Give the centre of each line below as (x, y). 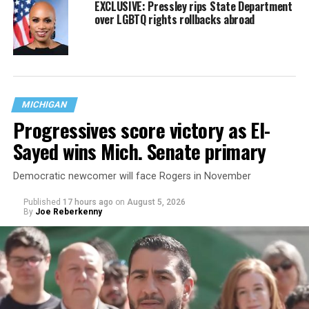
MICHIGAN (44, 104)
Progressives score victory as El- (141, 129)
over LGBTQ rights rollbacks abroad (174, 19)
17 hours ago (88, 202)
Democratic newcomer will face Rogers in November (132, 176)
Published (42, 202)
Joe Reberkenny (68, 211)
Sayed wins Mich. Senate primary (139, 151)
